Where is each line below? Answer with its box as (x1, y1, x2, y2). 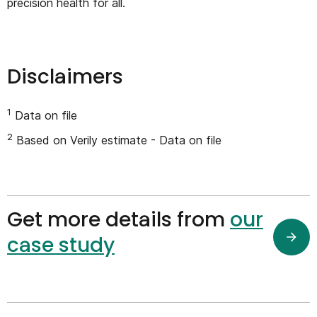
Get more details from (7, 205, 230, 234)
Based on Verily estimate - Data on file (13, 133, 221, 148)
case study (7, 231, 115, 259)
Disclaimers (7, 62, 123, 91)
